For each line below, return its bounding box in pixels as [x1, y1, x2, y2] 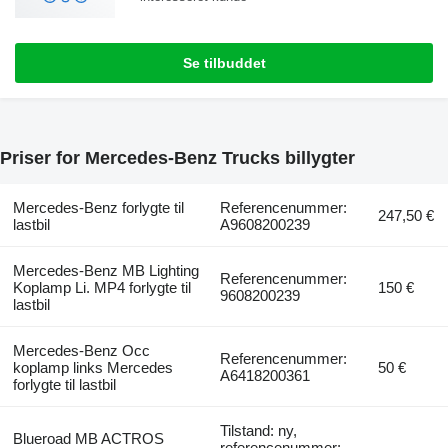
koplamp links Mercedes [12, 358, 173, 376]
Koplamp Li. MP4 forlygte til [12, 278, 191, 296]
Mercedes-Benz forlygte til [12, 198, 184, 216]
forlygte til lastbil [12, 375, 116, 393]
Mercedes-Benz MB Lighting [12, 261, 199, 279]
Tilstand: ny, [220, 421, 298, 439]
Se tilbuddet [182, 54, 266, 71]
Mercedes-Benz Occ [12, 341, 150, 359]
